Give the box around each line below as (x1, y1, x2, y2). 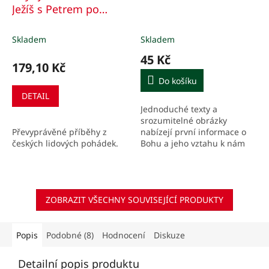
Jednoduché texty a (141, 103, 217, 115)
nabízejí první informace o (141, 126, 246, 138)
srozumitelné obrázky (141, 115, 227, 127)
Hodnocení (102, 229, 145, 241)
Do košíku (159, 75, 197, 87)
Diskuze (154, 229, 185, 241)
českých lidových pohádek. (12, 138, 118, 150)
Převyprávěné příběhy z (12, 126, 107, 138)
